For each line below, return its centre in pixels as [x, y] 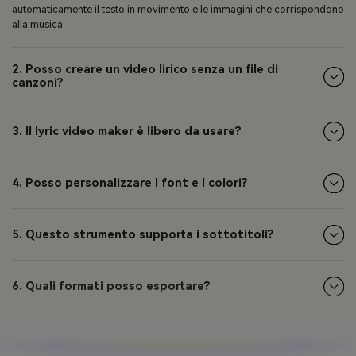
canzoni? [38, 83]
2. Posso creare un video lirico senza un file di [145, 70]
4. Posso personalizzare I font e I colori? [130, 183]
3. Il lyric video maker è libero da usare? [127, 132]
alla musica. [39, 24]
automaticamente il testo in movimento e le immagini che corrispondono [178, 9]
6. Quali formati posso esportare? [111, 286]
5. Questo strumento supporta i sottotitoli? [143, 234]
